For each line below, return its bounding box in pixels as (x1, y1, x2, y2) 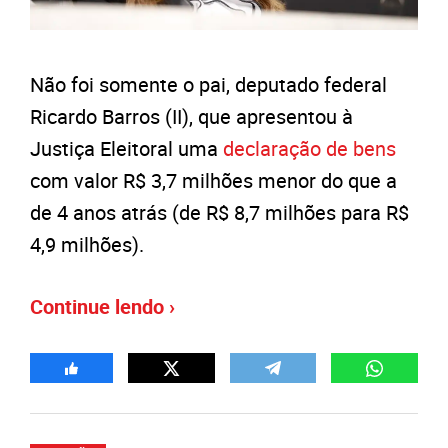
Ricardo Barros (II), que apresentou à (30, 103, 353, 131)
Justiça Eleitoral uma (30, 135, 223, 163)
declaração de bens (223, 135, 396, 163)
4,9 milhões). (30, 231, 144, 259)
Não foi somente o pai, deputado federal (30, 71, 387, 99)
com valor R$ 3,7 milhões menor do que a (30, 167, 397, 195)
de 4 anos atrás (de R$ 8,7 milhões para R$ (30, 199, 409, 227)
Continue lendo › (30, 293, 175, 321)
